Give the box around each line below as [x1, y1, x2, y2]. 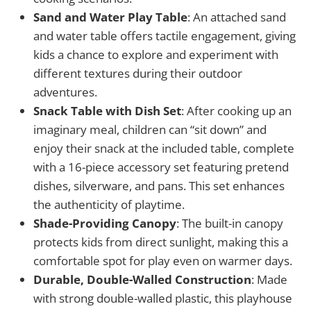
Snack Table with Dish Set [33, 102, 181, 119]
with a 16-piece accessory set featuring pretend [33, 158, 289, 175]
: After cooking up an [181, 102, 292, 119]
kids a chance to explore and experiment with [33, 46, 278, 62]
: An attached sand [187, 8, 286, 25]
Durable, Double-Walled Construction [33, 271, 251, 287]
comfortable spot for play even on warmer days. [33, 252, 292, 269]
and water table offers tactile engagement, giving [33, 27, 296, 44]
